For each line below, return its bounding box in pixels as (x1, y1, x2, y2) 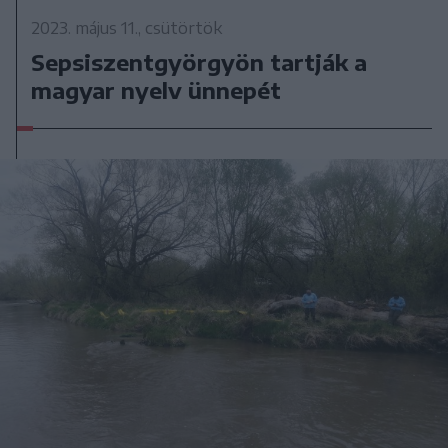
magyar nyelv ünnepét (31, 76, 282, 105)
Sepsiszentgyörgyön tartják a (31, 48, 368, 77)
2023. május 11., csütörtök (31, 18, 223, 39)
